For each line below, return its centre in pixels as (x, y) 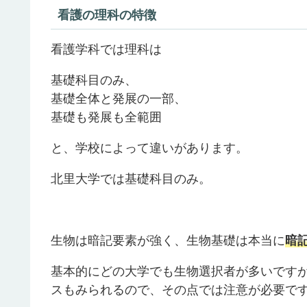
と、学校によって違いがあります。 (149, 148)
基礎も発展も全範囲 (106, 118)
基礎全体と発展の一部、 (119, 99)
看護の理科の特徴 (107, 15)
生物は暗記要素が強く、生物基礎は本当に (168, 241)
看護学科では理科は (106, 50)
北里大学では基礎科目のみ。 (131, 179)
